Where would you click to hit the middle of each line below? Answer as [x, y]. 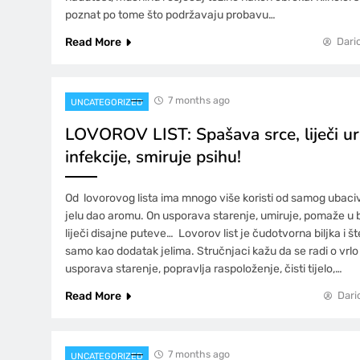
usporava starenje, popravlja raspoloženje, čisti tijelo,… [204, 268]
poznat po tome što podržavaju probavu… [170, 14]
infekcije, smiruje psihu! [153, 156]
